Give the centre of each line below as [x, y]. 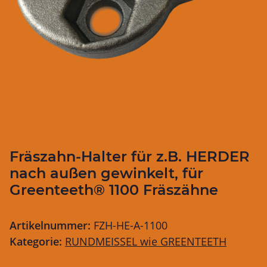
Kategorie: [37, 241]
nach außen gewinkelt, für [106, 173]
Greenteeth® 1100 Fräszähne [114, 190]
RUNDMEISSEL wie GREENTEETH [146, 241]
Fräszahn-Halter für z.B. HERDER [130, 156]
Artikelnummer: [52, 225]
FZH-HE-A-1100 [131, 225]
